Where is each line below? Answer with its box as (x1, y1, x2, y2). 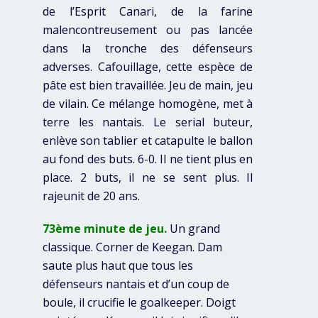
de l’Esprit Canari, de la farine (43, 3, 253, 19)
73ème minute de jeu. (43, 220, 170, 236)
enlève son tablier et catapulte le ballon (43, 132, 253, 148)
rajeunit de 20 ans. (43, 187, 140, 204)
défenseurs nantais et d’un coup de (43, 275, 229, 292)
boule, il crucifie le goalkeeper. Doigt (43, 294, 236, 310)
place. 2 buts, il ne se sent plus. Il (43, 169, 253, 185)
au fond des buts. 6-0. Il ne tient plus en (43, 150, 253, 167)
